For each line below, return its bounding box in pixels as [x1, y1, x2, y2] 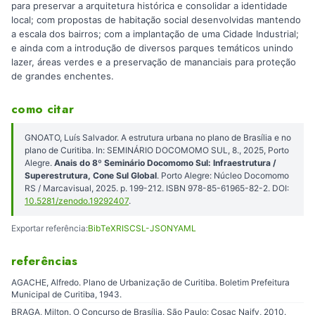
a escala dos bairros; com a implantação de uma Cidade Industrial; [11, 28, 299, 40]
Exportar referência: [11, 222, 88, 233]
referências [11, 252, 78, 269]
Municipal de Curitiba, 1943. [11, 289, 122, 300]
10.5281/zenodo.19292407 [25, 195, 129, 206]
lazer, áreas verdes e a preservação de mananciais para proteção [11, 56, 296, 68]
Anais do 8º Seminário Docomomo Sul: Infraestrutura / [54, 157, 276, 168]
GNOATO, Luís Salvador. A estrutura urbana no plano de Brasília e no [25, 131, 291, 143]
